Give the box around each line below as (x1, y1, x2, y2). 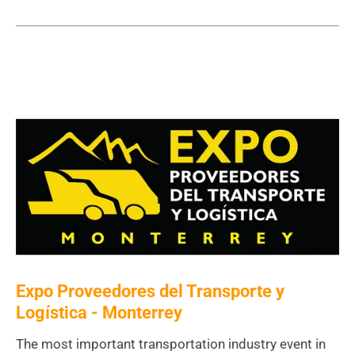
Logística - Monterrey (16, 303, 182, 323)
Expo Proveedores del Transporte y (16, 281, 284, 302)
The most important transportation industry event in (16, 336, 326, 353)
